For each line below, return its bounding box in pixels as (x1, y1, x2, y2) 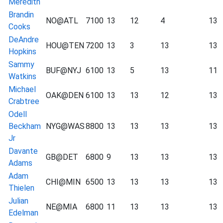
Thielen (8, 183, 34, 193)
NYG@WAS (46, 121, 85, 131)
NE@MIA (46, 202, 77, 212)
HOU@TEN (46, 40, 84, 50)
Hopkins (8, 46, 36, 56)
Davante (8, 146, 38, 156)
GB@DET (46, 152, 78, 162)
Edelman (8, 208, 38, 218)
